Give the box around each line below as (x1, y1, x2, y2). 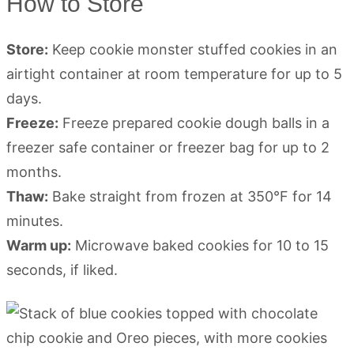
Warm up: (6, 236, 71, 254)
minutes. (6, 212, 63, 229)
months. (6, 163, 62, 180)
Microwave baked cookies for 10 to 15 (71, 236, 329, 254)
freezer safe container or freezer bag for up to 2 (6, 138, 330, 156)
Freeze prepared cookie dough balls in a (58, 114, 330, 131)
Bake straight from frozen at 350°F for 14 (48, 187, 332, 205)
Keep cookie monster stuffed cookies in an (48, 40, 337, 58)
